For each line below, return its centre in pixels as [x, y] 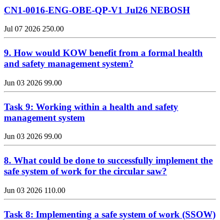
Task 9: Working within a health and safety [91, 107]
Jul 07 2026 [23, 29]
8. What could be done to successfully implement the [108, 161]
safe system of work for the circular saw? [85, 171]
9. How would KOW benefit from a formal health [103, 53]
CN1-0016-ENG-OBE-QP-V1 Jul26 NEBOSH [97, 10]
